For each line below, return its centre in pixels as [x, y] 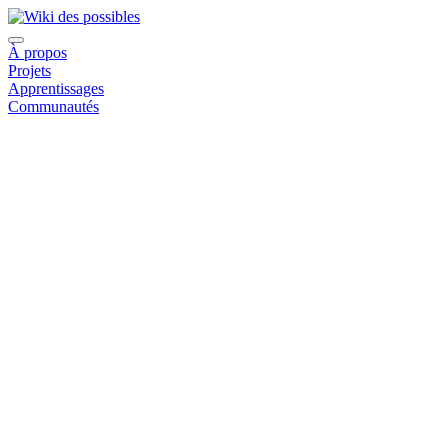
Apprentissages [56, 88]
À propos [37, 52]
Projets [29, 70]
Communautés [53, 106]
